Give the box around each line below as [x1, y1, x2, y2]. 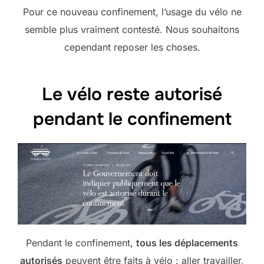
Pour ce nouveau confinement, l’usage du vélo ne [22, 6, 242, 18]
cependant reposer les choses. [64, 41, 200, 54]
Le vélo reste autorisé [42, 82, 222, 105]
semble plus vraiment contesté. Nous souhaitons [25, 24, 239, 36]
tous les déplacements [136, 236, 238, 249]
